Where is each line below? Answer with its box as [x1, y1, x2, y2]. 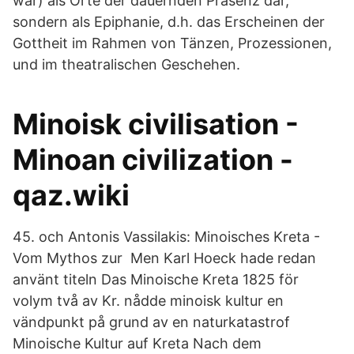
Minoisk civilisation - [13, 107, 299, 141]
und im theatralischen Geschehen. [13, 56, 240, 73]
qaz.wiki [13, 178, 130, 213]
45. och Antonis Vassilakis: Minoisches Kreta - [13, 228, 320, 245]
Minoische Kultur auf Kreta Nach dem [13, 335, 262, 352]
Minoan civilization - [13, 142, 293, 177]
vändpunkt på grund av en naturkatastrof [13, 314, 294, 330]
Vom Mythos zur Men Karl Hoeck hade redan [13, 250, 316, 266]
